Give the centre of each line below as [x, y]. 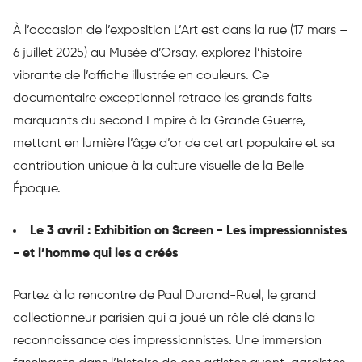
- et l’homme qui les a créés [95, 254]
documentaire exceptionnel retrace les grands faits [162, 99]
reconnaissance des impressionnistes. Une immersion [167, 341]
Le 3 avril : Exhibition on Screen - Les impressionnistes [188, 232]
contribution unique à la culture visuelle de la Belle [158, 167]
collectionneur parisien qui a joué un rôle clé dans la [164, 319]
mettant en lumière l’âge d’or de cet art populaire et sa [174, 144]
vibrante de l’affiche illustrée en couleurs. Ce [141, 76]
